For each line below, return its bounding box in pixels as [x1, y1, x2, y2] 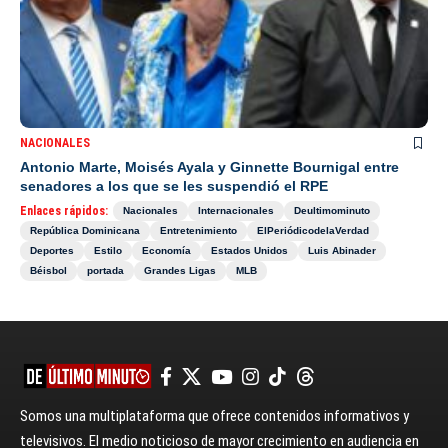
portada [87, 264, 124, 276]
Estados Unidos [211, 244, 288, 256]
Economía [142, 244, 191, 256]
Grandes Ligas [144, 264, 216, 276]
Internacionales [198, 204, 274, 216]
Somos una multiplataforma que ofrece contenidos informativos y [20, 406, 409, 425]
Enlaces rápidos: [20, 203, 108, 218]
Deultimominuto [294, 204, 370, 216]
